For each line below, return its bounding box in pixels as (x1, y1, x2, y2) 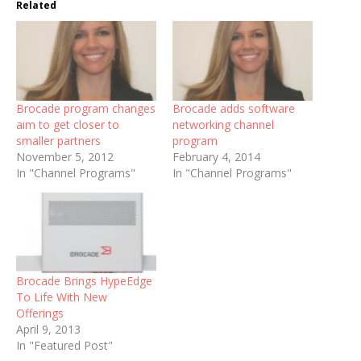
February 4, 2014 (172, 149, 260, 165)
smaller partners (16, 133, 101, 149)
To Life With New (16, 288, 107, 305)
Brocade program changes (16, 101, 156, 117)
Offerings (16, 305, 64, 321)
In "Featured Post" (16, 337, 113, 353)
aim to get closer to (16, 117, 119, 133)
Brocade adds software (172, 101, 295, 117)
